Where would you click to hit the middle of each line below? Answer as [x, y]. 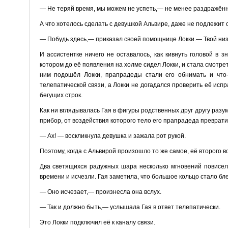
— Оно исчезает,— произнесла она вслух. [100, 192]
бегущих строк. [61, 95]
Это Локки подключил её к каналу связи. [97, 222]
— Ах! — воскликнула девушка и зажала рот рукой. [112, 136]
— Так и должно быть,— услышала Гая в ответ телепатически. [130, 207]
